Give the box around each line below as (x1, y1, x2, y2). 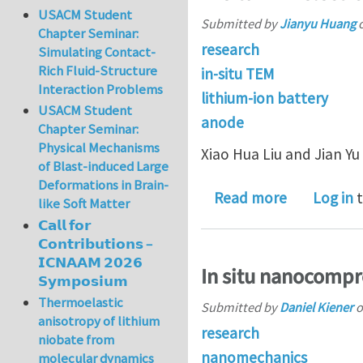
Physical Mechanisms (38, 139, 160, 157)
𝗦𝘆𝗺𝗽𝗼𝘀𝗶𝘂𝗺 (38, 271, 129, 290)
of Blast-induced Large (38, 157, 169, 176)
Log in (313, 188, 353, 208)
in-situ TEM (201, 63, 274, 83)
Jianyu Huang (280, 15, 356, 32)
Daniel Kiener (280, 298, 353, 315)
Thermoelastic (38, 293, 124, 312)
